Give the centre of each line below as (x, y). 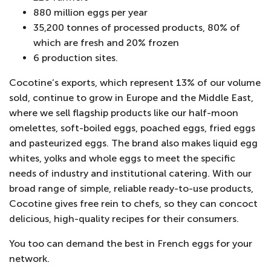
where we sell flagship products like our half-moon (124, 113)
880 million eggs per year (90, 12)
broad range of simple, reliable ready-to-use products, (131, 188)
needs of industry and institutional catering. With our (130, 173)
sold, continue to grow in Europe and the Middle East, (131, 98)
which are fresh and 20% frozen (106, 43)
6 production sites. (76, 58)
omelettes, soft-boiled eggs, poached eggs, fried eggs (132, 128)
